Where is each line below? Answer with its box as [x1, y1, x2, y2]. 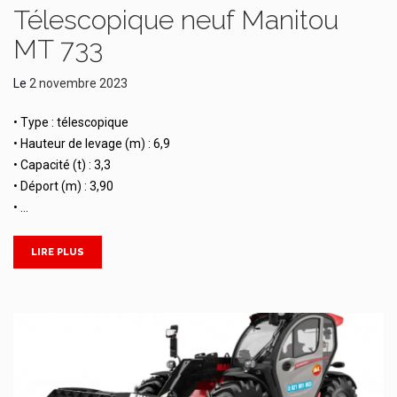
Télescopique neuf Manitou [13, 4, 339, 35]
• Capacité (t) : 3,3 [13, 157, 111, 172]
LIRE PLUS [31, 245, 84, 258]
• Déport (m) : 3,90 [13, 178, 113, 193]
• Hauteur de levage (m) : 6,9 [13, 136, 170, 151]
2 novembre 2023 [29, 75, 128, 90]
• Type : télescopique [13, 114, 128, 129]
